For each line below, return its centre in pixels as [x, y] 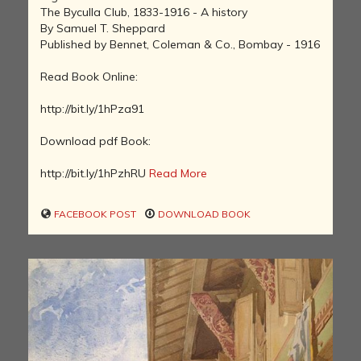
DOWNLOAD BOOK [203, 214]
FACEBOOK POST [94, 214]
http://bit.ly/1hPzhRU [95, 174]
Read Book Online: [89, 77]
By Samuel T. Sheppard [103, 29]
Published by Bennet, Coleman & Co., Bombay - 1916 [180, 45]
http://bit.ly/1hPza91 [92, 109]
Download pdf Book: [95, 141]
